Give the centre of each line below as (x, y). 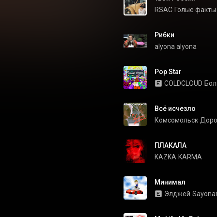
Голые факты (195, 10)
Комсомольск (176, 120)
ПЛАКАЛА (170, 145)
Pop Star (168, 72)
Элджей (177, 194)
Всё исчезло (175, 108)
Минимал (170, 182)
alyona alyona (176, 46)
